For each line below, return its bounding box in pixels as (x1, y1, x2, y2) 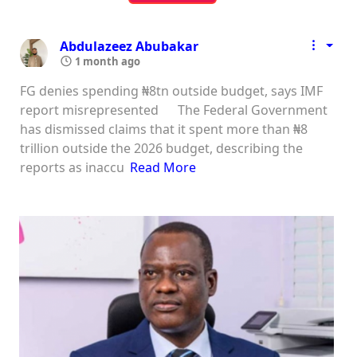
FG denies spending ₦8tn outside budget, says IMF (20, 81, 323, 100)
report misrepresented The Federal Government (20, 100, 328, 119)
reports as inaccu (20, 158, 124, 176)
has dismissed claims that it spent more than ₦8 (20, 120, 308, 138)
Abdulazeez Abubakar (60, 37, 198, 55)
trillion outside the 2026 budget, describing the (20, 139, 303, 157)
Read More (130, 158, 197, 176)
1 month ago (73, 53, 140, 69)
